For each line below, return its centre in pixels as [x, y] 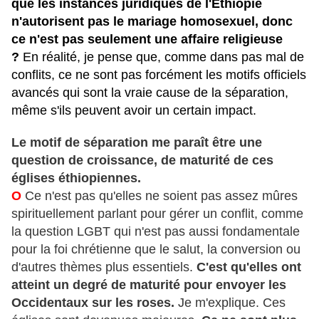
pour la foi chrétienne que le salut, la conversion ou [156, 250]
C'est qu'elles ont [249, 267]
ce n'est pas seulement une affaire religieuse [147, 40]
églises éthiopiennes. [76, 178]
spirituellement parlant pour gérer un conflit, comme [157, 214]
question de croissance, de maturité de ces [142, 161]
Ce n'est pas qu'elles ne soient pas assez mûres [161, 196]
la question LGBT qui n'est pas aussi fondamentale [156, 232]
